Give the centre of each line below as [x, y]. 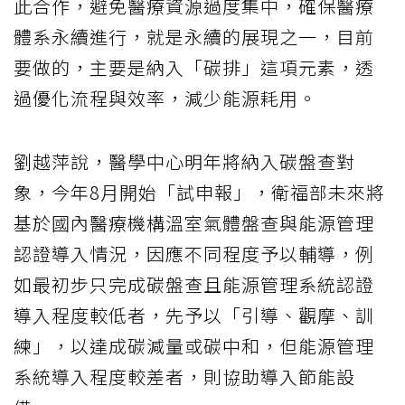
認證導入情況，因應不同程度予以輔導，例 [194, 253]
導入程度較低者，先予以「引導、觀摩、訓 [194, 315]
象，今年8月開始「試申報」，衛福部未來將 [199, 192]
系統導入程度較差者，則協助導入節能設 [184, 376]
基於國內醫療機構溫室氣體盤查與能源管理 [194, 222]
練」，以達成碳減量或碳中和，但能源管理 [194, 345]
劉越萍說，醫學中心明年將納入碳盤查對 [184, 161]
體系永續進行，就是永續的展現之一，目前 [194, 36]
